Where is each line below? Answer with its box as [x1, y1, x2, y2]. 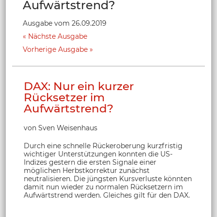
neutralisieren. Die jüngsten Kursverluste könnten [24, 174, 192, 183]
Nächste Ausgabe [28, 31, 87, 41]
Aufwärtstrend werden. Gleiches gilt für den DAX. [24, 190, 190, 200]
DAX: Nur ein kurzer [24, 79, 134, 93]
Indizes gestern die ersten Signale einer [24, 157, 156, 167]
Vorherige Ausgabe [23, 45, 88, 54]
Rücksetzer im [24, 90, 105, 104]
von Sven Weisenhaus [24, 123, 97, 132]
